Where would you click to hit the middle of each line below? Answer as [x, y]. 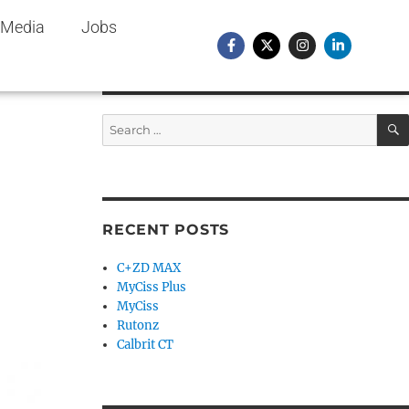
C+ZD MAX [149, 268]
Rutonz [138, 325]
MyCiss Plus [152, 287]
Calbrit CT [146, 345]
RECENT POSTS [166, 230]
